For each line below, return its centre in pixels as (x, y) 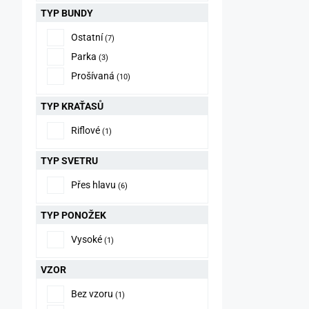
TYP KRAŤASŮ (72, 106)
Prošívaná (93, 76)
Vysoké (87, 239)
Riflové (86, 130)
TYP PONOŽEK (73, 215)
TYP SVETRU (69, 161)
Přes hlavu (93, 185)
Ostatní (87, 37)
